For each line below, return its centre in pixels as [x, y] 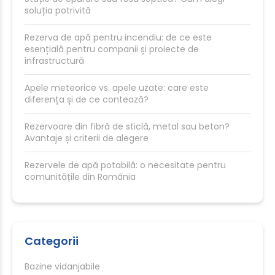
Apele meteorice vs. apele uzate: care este [117, 88]
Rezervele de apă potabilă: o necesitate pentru [125, 165]
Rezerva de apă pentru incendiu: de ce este [118, 37]
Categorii [52, 241]
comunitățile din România [80, 177]
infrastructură [54, 61]
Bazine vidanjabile [62, 266]
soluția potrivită [58, 10]
